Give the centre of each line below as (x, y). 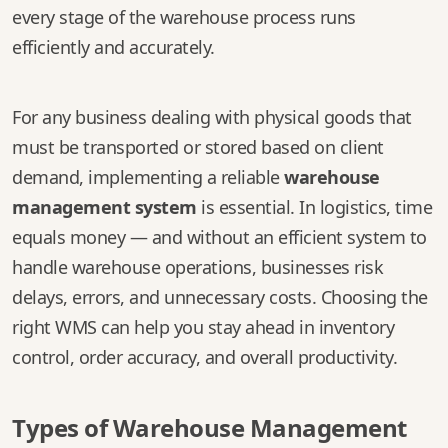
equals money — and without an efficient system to (219, 237)
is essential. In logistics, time (314, 207)
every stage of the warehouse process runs (184, 17)
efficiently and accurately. (113, 47)
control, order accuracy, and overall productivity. (204, 357)
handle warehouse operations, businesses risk (197, 267)
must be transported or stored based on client (198, 147)
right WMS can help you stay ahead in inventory (203, 327)
